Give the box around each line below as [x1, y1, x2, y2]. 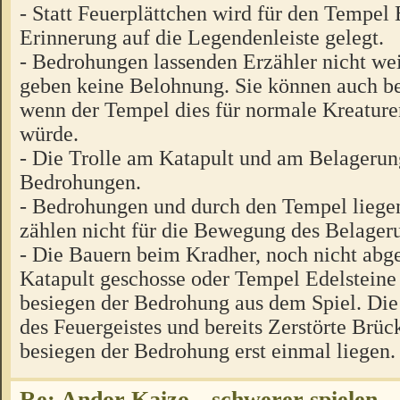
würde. [20, 121, 79, 146]
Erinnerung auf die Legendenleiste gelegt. [20, 24, 384, 49]
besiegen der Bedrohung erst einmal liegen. [20, 337, 396, 362]
